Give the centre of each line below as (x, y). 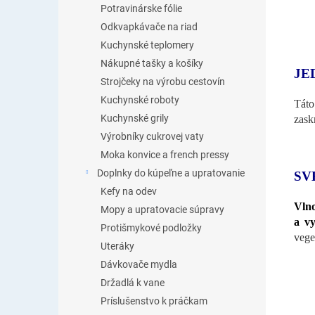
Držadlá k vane (133, 283)
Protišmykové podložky (151, 228)
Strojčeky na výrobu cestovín (163, 82)
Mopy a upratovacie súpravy (162, 210)
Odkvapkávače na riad (149, 27)
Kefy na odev (129, 191)
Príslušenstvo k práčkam (154, 301)
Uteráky (117, 246)
